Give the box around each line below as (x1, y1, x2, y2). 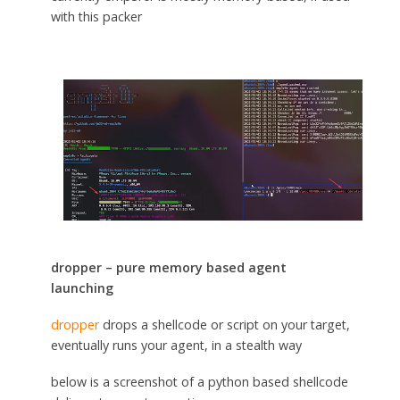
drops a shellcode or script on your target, (98, 316, 350, 334)
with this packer (50, 8, 142, 26)
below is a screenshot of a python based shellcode (50, 372, 348, 390)
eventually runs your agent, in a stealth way (50, 337, 302, 354)
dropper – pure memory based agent (50, 259, 287, 277)
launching (50, 279, 113, 297)
